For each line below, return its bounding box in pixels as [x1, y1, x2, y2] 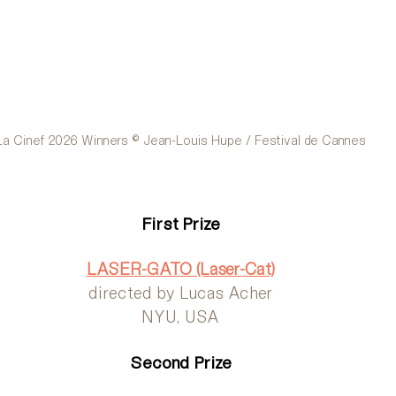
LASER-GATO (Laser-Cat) [86, 258, 275, 278]
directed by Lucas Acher [88, 282, 272, 302]
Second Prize [129, 352, 232, 372]
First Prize [141, 213, 220, 233]
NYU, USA [141, 306, 219, 326]
